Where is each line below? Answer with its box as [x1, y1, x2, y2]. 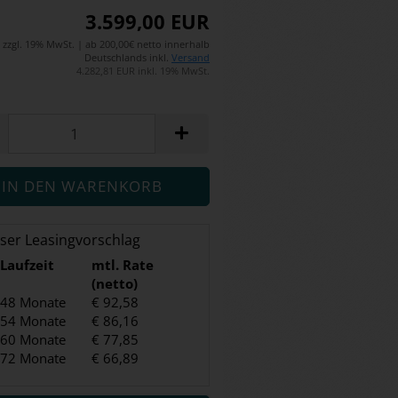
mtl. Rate [91, 256, 154, 274]
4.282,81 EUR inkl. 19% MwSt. [76, 64, 210, 77]
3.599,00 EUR [85, 8, 210, 35]
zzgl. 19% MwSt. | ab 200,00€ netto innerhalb [3, 37, 210, 51]
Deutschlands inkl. [84, 51, 171, 64]
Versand [171, 51, 210, 64]
